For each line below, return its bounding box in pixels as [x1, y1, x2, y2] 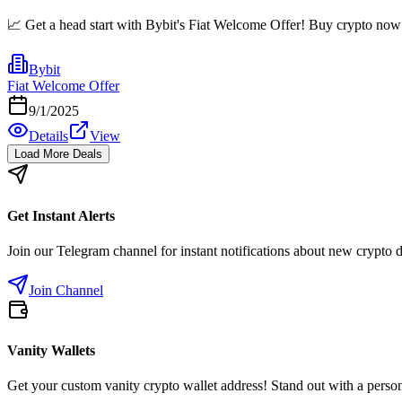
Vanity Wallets [7, 343, 95, 359]
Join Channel [29, 282, 103, 298]
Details [29, 128, 68, 144]
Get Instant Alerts [7, 207, 115, 223]
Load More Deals [14, 147, 102, 162]
